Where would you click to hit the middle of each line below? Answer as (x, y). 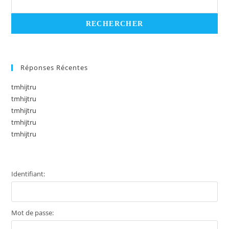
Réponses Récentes (54, 67)
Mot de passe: (33, 212)
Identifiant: (28, 174)
